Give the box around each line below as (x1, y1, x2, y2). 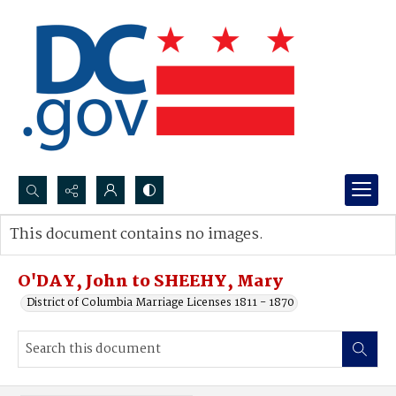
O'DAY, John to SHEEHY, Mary (18, 269, 283, 295)
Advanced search (27, 243, 118, 262)
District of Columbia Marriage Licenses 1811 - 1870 (27, 293, 294, 312)
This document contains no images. (10, 223, 263, 247)
